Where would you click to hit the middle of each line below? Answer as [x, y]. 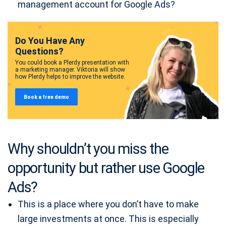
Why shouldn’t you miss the [88, 149]
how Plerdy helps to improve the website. [70, 77]
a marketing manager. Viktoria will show [70, 70]
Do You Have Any [50, 41]
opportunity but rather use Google [106, 168]
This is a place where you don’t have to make [108, 204]
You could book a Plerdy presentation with [72, 63]
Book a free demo [46, 97]
